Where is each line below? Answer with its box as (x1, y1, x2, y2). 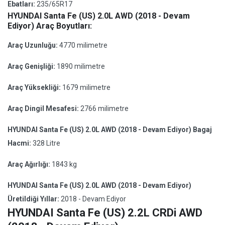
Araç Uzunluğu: (8, 41, 59, 49)
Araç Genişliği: (8, 62, 57, 70)
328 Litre (33, 139, 60, 147)
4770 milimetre (59, 41, 107, 49)
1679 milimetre (62, 83, 110, 91)
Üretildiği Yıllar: (8, 195, 61, 203)
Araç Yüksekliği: (8, 83, 62, 91)
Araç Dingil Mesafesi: (8, 104, 80, 113)
